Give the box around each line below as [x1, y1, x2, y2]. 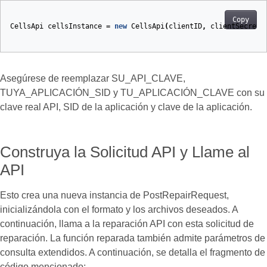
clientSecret [210, 22, 260, 30]
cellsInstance [48, 22, 102, 30]
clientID [169, 22, 202, 30]
